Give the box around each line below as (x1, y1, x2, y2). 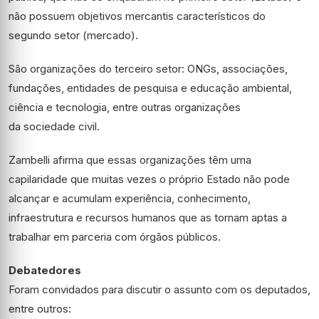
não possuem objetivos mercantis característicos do (9, 9, 266, 23)
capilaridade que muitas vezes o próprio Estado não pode (9, 172, 290, 186)
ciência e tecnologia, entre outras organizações (9, 100, 241, 114)
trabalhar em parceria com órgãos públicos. (9, 230, 221, 244)
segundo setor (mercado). (9, 28, 138, 42)
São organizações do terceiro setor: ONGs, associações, (9, 62, 288, 75)
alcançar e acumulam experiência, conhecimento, (9, 192, 251, 205)
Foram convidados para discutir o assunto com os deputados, (9, 283, 310, 296)
